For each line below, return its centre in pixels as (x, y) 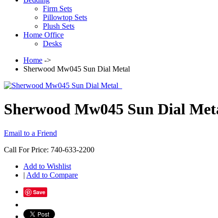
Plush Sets (59, 26)
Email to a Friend (30, 133)
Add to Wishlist (47, 166)
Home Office (44, 35)
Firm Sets (57, 8)
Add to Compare (52, 175)
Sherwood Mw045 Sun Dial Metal (77, 69)
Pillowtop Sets (65, 17)
